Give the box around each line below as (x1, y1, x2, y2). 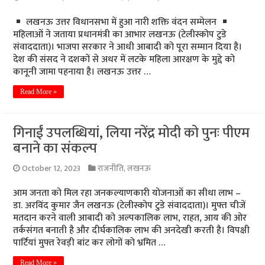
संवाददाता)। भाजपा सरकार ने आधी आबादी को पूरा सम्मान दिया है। (13, 39, 243, 55)
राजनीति (98, 162, 124, 175)
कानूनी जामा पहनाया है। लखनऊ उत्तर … (13, 64, 151, 80)
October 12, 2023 (22, 162, 81, 175)
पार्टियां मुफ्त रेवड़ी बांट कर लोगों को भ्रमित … (13, 235, 166, 251)
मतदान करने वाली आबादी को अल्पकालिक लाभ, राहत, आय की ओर (13, 210, 247, 226)
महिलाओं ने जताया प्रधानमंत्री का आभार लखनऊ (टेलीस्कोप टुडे (13, 27, 227, 43)
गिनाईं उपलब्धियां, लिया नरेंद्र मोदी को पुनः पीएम (13, 121, 250, 145)
